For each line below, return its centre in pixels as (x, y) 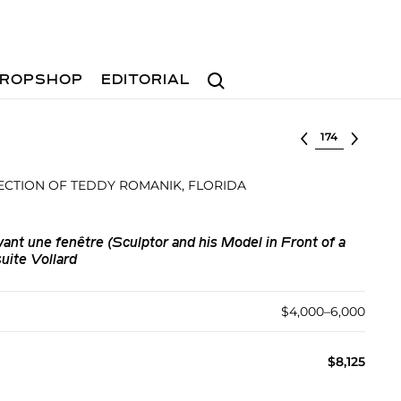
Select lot (345, 135)
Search (223, 72)
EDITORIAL (146, 81)
